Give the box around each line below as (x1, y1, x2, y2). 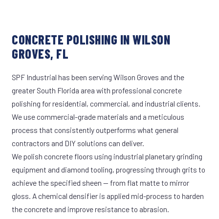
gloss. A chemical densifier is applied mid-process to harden (12, 191, 204, 200)
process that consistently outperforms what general (12, 125, 178, 134)
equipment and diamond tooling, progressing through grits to (12, 165, 205, 174)
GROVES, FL (12, 46, 69, 61)
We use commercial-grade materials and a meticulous (12, 112, 184, 121)
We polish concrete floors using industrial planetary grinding (12, 152, 202, 161)
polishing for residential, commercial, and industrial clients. (12, 99, 200, 108)
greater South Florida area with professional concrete (12, 86, 182, 95)
